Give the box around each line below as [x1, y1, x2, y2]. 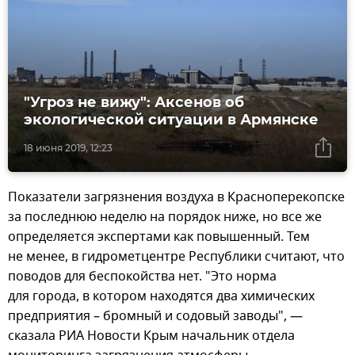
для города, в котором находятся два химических [8, 287, 315, 307]
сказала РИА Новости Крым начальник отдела [8, 326, 295, 346]
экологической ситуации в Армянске [24, 111, 319, 129]
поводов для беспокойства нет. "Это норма [8, 267, 277, 287]
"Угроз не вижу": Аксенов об [24, 94, 244, 112]
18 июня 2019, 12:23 [24, 142, 113, 155]
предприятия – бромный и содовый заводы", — [8, 307, 303, 326]
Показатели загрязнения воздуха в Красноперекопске [8, 188, 345, 208]
